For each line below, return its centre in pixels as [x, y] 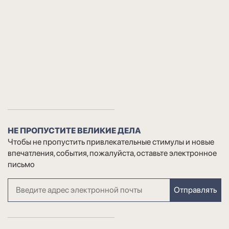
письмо [21, 164]
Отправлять [195, 190]
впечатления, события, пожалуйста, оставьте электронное [112, 153]
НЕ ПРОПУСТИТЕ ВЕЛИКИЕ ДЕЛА [74, 130]
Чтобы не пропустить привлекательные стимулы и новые [111, 142]
